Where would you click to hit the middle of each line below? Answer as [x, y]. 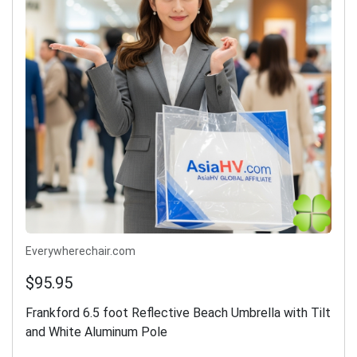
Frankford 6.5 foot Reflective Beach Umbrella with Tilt [178, 313]
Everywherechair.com [80, 251]
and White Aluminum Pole [96, 332]
